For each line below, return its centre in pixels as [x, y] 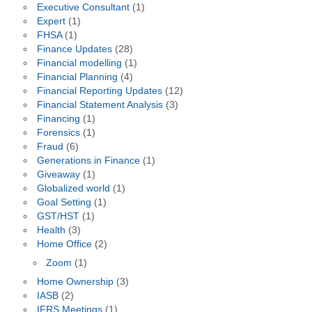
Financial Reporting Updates [99, 91]
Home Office [64, 244]
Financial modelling [79, 63]
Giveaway [58, 175]
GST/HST [58, 217]
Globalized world [73, 189]
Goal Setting [64, 203]
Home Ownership [75, 281]
